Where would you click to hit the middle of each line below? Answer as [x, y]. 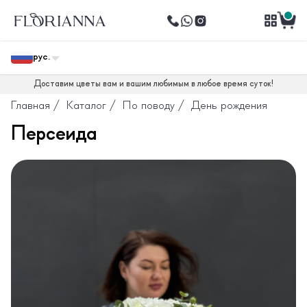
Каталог [86, 106]
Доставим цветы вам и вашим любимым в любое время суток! [153, 84]
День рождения [229, 106]
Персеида [54, 134]
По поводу [149, 106]
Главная [30, 106]
